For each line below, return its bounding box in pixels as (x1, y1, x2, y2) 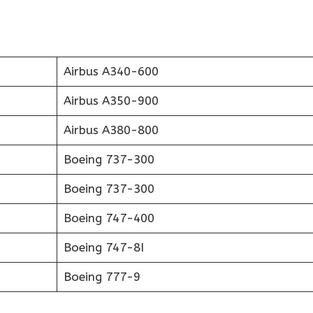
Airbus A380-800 (63, 123, 159, 137)
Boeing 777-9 (63, 270, 140, 284)
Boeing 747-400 (63, 211, 154, 225)
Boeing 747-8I (63, 240, 144, 254)
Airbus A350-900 (63, 94, 159, 108)
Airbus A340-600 (63, 64, 159, 78)
